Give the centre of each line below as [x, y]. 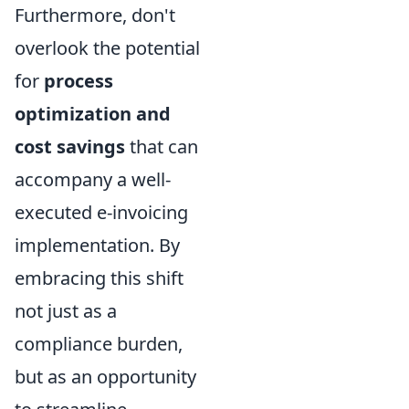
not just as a [66, 310]
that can [162, 146]
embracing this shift [99, 278]
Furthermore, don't [95, 15]
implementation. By [97, 245]
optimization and [93, 113]
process [79, 80]
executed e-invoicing [101, 212]
